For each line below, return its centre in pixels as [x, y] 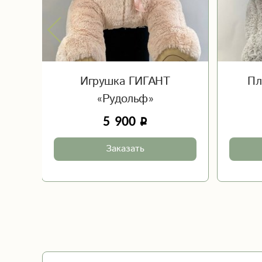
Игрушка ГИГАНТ [125, 82]
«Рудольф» [125, 99]
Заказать [125, 149]
